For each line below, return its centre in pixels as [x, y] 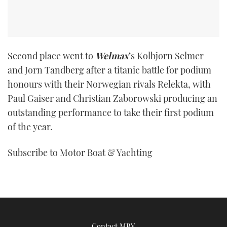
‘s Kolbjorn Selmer [166, 55]
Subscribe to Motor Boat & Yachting [80, 153]
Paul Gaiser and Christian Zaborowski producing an [112, 98]
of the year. [30, 126]
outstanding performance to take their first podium [111, 112]
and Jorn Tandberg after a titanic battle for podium [109, 70]
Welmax [112, 55]
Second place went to [51, 55]
